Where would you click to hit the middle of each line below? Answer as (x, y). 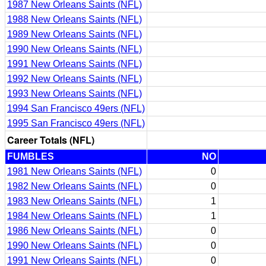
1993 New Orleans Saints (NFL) (75, 94)
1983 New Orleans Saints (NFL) (75, 201)
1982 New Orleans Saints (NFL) (75, 186)
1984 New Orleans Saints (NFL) (75, 216)
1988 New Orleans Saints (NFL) (75, 19)
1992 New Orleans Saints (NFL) (75, 79)
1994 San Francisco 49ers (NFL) (76, 108)
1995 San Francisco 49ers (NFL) (76, 123)
